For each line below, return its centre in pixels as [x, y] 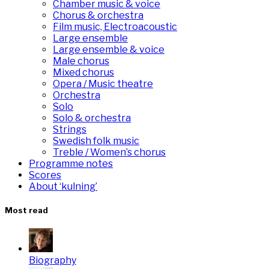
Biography [53, 260]
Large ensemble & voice [109, 49]
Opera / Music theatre [103, 83]
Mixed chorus [83, 72]
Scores [45, 175]
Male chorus [81, 61]
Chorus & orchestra [98, 15]
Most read [26, 210]
